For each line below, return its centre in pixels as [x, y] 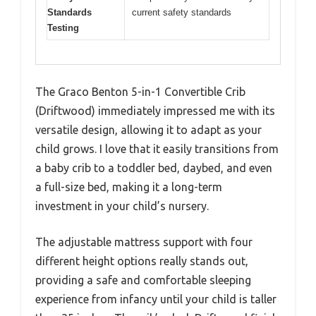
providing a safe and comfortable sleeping [143, 280]
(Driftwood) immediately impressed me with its [155, 111]
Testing [63, 28]
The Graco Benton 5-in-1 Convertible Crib [140, 92]
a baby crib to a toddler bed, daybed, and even [154, 168]
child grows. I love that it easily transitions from [157, 149]
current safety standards [182, 12]
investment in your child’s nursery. [122, 206]
